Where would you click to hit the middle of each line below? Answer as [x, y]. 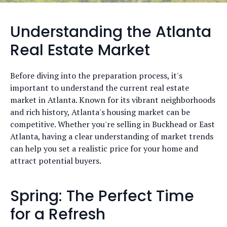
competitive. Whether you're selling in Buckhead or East [112, 124]
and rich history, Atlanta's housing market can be [100, 112]
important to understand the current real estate [100, 88]
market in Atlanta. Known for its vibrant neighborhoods [113, 100]
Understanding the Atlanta [111, 32]
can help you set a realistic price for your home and [104, 148]
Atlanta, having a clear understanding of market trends [112, 136]
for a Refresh [58, 214]
